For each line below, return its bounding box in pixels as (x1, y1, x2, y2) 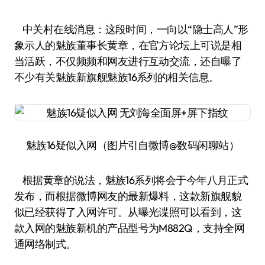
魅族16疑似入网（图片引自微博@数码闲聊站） (25, 138, 240, 152)
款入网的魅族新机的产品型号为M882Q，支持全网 (14, 221, 245, 235)
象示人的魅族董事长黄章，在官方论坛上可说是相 (14, 38, 242, 52)
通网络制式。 (14, 237, 76, 251)
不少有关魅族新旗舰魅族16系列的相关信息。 (14, 70, 219, 84)
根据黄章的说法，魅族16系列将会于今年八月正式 (14, 173, 248, 187)
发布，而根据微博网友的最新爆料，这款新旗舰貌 (14, 189, 242, 203)
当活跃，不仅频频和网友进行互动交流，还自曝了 (14, 54, 242, 68)
